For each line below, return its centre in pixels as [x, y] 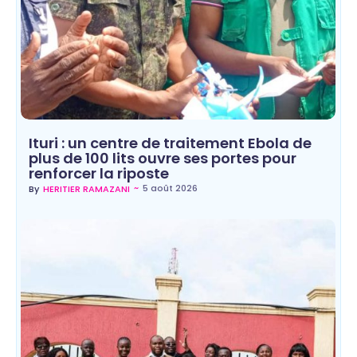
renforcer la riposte [99, 174]
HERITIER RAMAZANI [86, 189]
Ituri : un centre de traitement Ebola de [170, 143]
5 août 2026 [170, 188]
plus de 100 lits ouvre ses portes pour [163, 159]
